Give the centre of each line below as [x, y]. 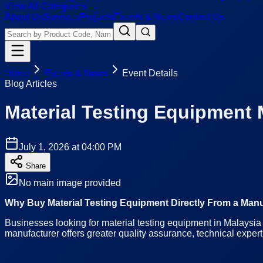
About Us [24, 17]
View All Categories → [52, 6]
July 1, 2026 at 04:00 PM [70, 147]
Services [62, 17]
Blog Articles [31, 84]
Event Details [150, 73]
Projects [97, 17]
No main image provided [70, 183]
